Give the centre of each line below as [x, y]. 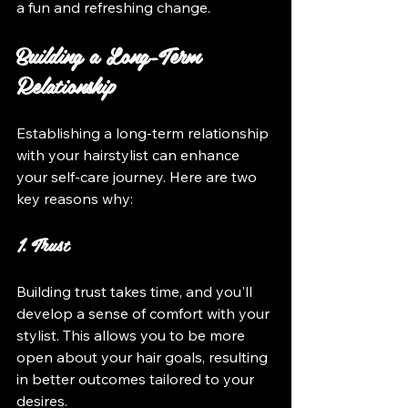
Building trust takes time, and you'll [136, 291]
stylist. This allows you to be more [133, 335]
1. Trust [42, 244]
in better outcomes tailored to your [137, 378]
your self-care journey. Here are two [138, 176]
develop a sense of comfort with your [145, 313]
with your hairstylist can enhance [130, 154]
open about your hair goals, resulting [144, 357]
